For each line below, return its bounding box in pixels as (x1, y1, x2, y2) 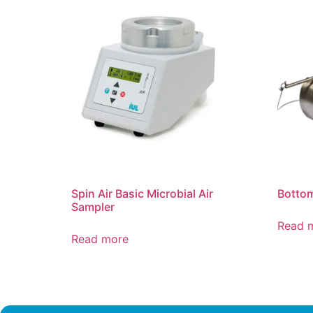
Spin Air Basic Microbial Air (71, 186, 213, 201)
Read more (71, 231, 129, 246)
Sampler (71, 199, 115, 214)
